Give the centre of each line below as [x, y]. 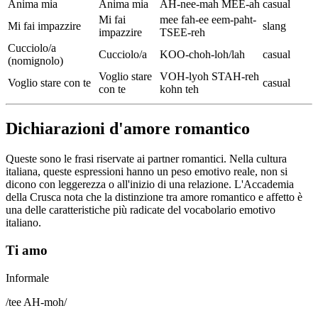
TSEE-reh [182, 33]
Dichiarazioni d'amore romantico [128, 129]
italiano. [23, 223]
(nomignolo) [35, 61]
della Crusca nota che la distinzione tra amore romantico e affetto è [154, 197]
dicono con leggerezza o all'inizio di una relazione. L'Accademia [150, 185]
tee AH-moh [36, 302]
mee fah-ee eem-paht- [208, 20]
